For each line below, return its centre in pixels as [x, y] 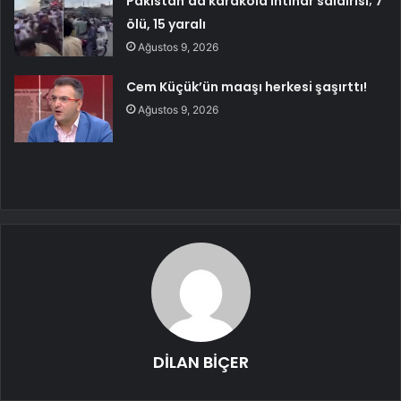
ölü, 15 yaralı [166, 25]
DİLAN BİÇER [200, 363]
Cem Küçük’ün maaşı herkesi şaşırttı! [247, 87]
